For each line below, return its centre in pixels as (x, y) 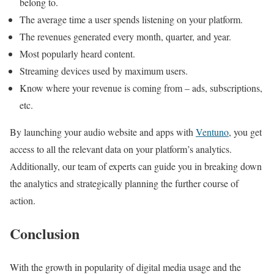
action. (24, 200)
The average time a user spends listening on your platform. (131, 19)
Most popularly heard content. (77, 53)
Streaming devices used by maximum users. (105, 70)
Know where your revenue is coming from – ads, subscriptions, (141, 87)
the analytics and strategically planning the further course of (124, 183)
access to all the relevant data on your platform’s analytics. (121, 149)
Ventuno (212, 131)
